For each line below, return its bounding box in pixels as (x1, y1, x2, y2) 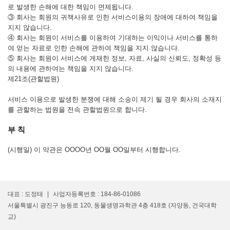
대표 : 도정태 (8, 190, 43, 198)
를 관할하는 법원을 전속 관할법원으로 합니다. (8, 106, 147, 113)
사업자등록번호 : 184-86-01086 (53, 190, 141, 198)
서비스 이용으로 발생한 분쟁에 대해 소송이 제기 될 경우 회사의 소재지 (8, 95, 222, 103)
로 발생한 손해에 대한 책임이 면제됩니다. (8, 3, 133, 11)
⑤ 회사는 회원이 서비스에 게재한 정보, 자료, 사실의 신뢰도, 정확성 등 (8, 54, 221, 62)
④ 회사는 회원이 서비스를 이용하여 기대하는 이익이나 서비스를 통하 (8, 34, 218, 42)
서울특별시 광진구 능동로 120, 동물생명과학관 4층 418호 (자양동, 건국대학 (8, 202, 217, 209)
